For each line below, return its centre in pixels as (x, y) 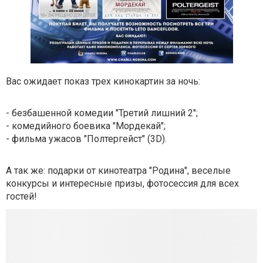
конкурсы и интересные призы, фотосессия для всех (122, 183)
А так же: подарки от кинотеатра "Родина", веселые (118, 171)
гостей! (21, 196)
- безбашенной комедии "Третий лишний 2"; (102, 113)
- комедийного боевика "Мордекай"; (86, 126)
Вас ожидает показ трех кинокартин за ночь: (103, 81)
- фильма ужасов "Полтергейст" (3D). (86, 139)
